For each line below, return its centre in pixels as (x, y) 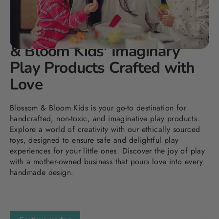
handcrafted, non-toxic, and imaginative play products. (105, 119)
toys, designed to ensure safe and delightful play (94, 140)
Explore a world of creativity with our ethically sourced (105, 129)
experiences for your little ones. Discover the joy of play (108, 151)
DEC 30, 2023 (33, 20)
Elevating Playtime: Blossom (108, 34)
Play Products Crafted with (102, 68)
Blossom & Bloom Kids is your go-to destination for (98, 108)
